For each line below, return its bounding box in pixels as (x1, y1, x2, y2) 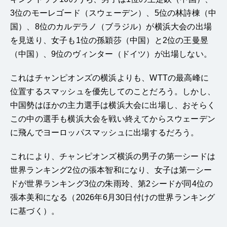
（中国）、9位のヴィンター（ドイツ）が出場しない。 (10, 50, 212, 59)
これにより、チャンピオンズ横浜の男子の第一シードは (10, 152, 215, 161)
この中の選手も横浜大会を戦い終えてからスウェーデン (10, 115, 215, 124)
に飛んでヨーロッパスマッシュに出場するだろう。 (10, 128, 199, 137)
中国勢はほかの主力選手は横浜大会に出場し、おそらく (10, 101, 215, 110)
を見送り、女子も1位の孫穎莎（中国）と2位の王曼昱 (10, 36, 209, 45)
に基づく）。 (10, 207, 60, 216)
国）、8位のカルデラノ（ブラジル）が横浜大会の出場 (10, 22, 212, 31)
